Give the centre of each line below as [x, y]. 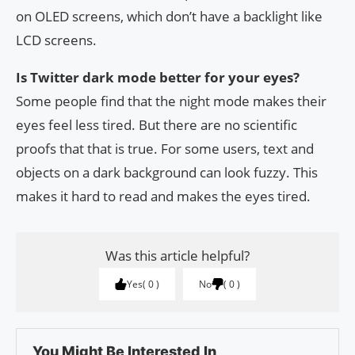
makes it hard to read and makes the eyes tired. [163, 197]
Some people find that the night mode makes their [171, 101]
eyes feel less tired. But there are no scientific [157, 125]
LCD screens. [56, 40]
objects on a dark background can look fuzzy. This [167, 173]
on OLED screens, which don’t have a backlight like [169, 17]
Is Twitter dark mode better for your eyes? [158, 78]
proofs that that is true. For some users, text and [165, 149]
